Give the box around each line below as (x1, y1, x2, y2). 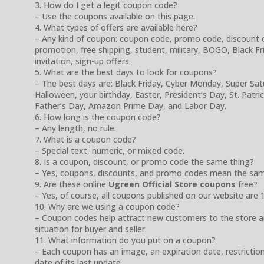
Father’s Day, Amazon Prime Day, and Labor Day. (35, 100, 226, 111)
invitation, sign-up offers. (35, 55, 131, 67)
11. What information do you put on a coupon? (35, 234, 216, 246)
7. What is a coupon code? (35, 133, 136, 145)
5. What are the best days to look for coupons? (35, 66, 217, 78)
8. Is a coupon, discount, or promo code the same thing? (35, 156, 254, 167)
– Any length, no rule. (35, 122, 116, 134)
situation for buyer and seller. (35, 223, 147, 235)
